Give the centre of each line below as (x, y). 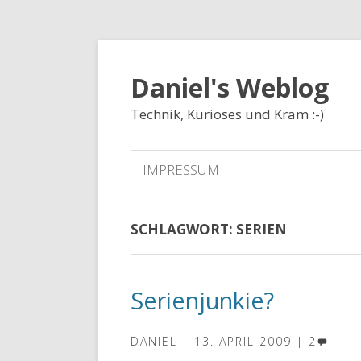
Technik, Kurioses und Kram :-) (227, 114)
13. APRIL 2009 (243, 341)
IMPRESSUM (181, 170)
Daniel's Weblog (230, 87)
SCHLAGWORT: (183, 229)
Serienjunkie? (202, 300)
